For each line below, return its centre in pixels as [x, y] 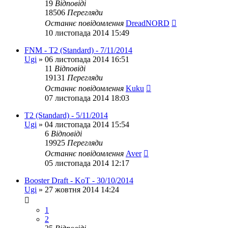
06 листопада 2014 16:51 [87, 59]
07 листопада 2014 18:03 [87, 98]
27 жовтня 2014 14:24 [82, 190]
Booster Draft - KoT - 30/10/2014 [79, 180]
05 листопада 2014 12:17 [87, 163]
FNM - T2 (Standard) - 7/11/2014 [78, 50]
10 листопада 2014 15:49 [87, 33]
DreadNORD [148, 23]
